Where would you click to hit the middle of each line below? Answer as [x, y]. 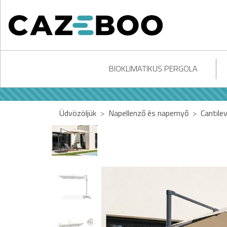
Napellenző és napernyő [148, 113]
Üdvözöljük [78, 113]
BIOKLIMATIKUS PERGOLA [153, 68]
